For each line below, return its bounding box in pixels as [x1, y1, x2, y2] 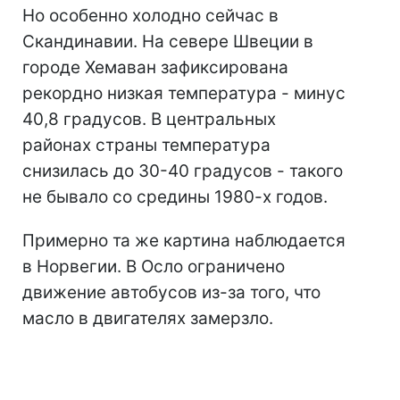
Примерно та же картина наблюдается [22, 230, 346, 251]
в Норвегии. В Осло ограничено [22, 256, 285, 277]
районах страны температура [22, 135, 271, 155]
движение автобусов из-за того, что [22, 282, 321, 303]
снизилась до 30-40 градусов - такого [22, 161, 343, 181]
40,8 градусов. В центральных [22, 109, 276, 129]
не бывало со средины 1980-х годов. [22, 187, 328, 207]
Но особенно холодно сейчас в [22, 5, 279, 26]
